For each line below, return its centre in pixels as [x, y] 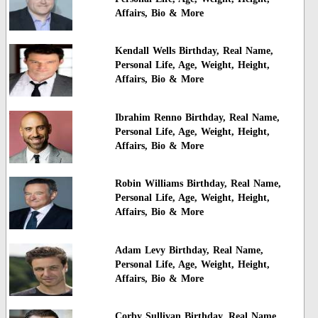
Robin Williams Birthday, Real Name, [198, 184]
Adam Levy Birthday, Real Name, [189, 250]
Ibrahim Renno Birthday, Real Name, [197, 117]
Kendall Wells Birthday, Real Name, [194, 51]
